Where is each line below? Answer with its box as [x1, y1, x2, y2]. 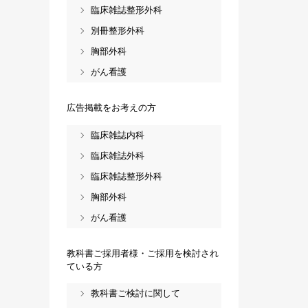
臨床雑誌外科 [91, 151, 144, 162]
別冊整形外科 [91, 25, 144, 36]
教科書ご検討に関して [91, 288, 180, 299]
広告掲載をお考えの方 [67, 102, 156, 113]
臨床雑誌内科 [91, 130, 144, 141]
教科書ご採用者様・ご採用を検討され [67, 247, 219, 258]
